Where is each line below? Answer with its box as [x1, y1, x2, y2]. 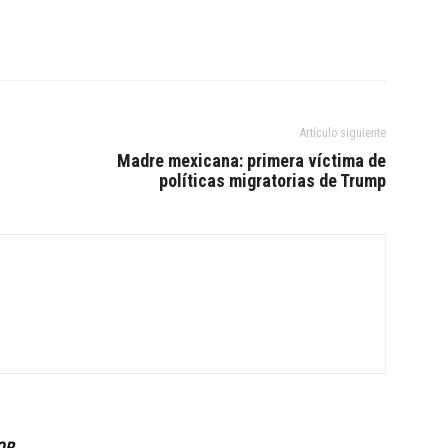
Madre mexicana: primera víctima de [117, 150, 386, 171]
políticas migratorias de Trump [159, 170, 386, 191]
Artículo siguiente [300, 126, 386, 140]
